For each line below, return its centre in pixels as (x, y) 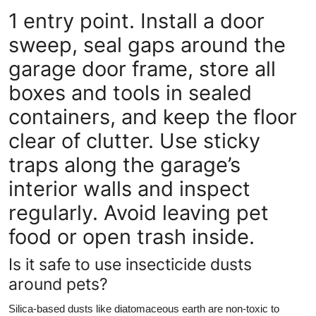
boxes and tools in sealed (130, 92)
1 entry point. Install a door (136, 20)
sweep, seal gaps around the (147, 44)
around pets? (58, 284)
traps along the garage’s (124, 164)
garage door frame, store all (142, 68)
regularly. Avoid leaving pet (139, 212)
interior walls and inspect (129, 188)
